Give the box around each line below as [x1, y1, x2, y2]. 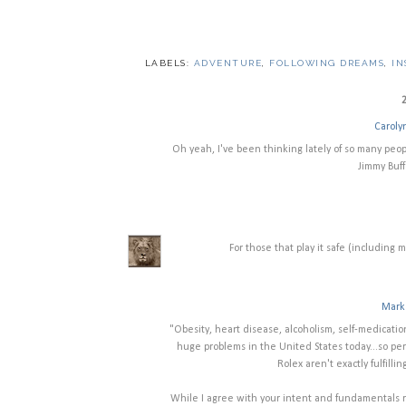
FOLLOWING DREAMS [269, 58, 385, 69]
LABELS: [144, 58, 194, 69]
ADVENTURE [193, 58, 263, 69]
